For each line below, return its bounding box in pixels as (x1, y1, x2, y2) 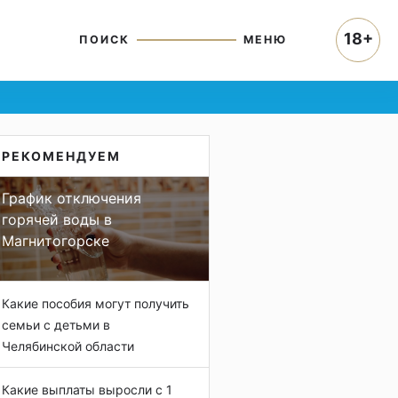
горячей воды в (2, 211, 112, 228)
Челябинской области (2, 338, 134, 354)
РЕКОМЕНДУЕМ (2, 148, 121, 163)
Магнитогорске (2, 232, 109, 250)
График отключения (2, 189, 141, 207)
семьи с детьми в (2, 317, 110, 332)
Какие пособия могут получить (2, 296, 189, 311)
